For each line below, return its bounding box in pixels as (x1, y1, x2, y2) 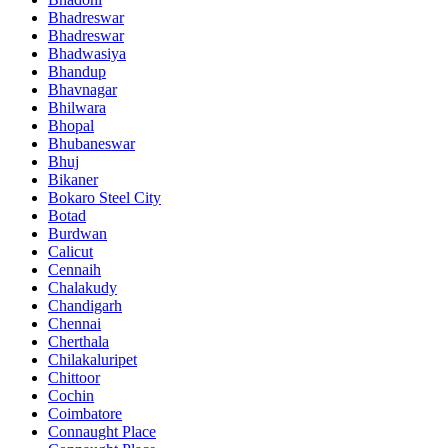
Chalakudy (48, 279, 117, 296)
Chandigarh (48, 297, 122, 314)
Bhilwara (48, 99, 106, 116)
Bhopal (48, 117, 94, 134)
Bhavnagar (48, 81, 117, 98)
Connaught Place (48, 423, 156, 440)
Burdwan (48, 225, 107, 242)
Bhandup (48, 63, 106, 80)
